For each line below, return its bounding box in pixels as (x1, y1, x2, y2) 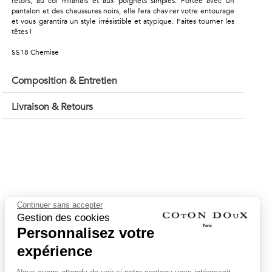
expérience (17, 242, 92, 259)
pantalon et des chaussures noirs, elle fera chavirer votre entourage (12, 6, 234, 16)
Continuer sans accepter (17, 200, 103, 209)
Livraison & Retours (12, 100, 93, 114)
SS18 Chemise (12, 47, 59, 57)
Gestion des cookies (17, 211, 110, 223)
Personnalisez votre (17, 224, 154, 241)
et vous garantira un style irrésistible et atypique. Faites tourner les (12, 16, 234, 26)
